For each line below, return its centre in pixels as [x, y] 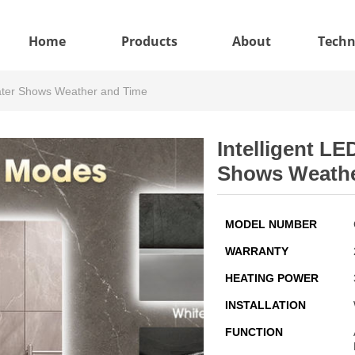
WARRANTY [257, 251]
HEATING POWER [272, 278]
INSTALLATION [265, 305]
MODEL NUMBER [271, 224]
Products [149, 41]
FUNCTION [254, 332]
